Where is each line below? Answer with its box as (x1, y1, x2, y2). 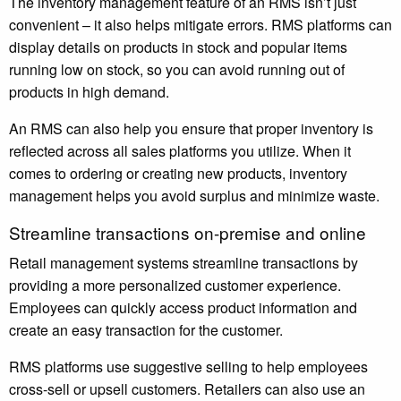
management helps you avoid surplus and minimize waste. (9, 185, 380, 207)
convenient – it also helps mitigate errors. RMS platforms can (9, 14, 392, 36)
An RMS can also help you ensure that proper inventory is (9, 118, 373, 140)
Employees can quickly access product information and (9, 297, 357, 319)
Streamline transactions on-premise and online (9, 220, 366, 245)
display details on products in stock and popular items (9, 37, 347, 58)
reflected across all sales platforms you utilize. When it (9, 141, 351, 162)
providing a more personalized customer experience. (9, 275, 341, 296)
